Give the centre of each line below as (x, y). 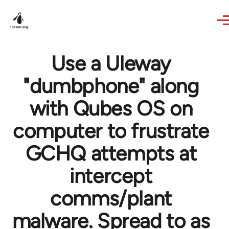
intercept (111, 176)
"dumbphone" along (111, 86)
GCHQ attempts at (111, 153)
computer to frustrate (111, 131)
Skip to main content (49, 7)
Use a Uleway (111, 63)
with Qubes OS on (111, 108)
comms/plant (111, 198)
